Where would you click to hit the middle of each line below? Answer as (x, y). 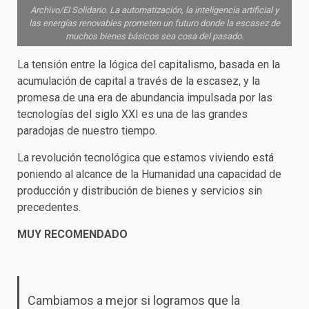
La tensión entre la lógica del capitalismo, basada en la (149, 64)
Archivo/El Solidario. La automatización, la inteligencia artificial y (154, 10)
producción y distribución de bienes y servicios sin (140, 191)
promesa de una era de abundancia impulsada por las (145, 98)
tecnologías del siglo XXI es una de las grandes (132, 114)
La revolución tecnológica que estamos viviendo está (146, 158)
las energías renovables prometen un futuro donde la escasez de (154, 23)
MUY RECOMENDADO (72, 234)
